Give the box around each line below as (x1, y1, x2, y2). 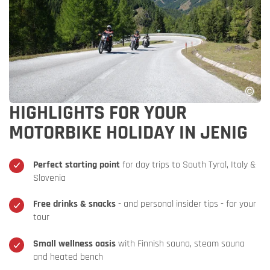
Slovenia (33, 171, 66, 184)
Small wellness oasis (33, 237, 116, 250)
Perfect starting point (33, 158, 120, 171)
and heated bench (33, 250, 103, 263)
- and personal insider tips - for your (116, 198, 256, 211)
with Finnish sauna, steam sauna (116, 237, 245, 250)
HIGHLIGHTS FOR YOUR (9, 99, 187, 125)
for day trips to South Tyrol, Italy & (120, 158, 256, 171)
